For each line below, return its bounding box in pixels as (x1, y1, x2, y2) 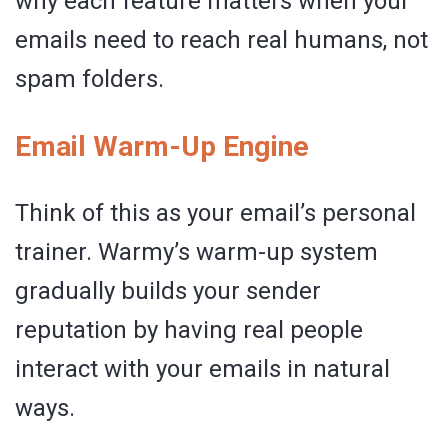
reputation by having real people (15, 315, 363, 344)
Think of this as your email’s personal (15, 198, 416, 227)
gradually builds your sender (15, 276, 321, 305)
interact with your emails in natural (15, 354, 390, 383)
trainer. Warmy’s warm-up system (15, 237, 378, 266)
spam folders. (15, 64, 164, 93)
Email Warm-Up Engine (15, 129, 309, 163)
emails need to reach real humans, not (15, 25, 428, 54)
